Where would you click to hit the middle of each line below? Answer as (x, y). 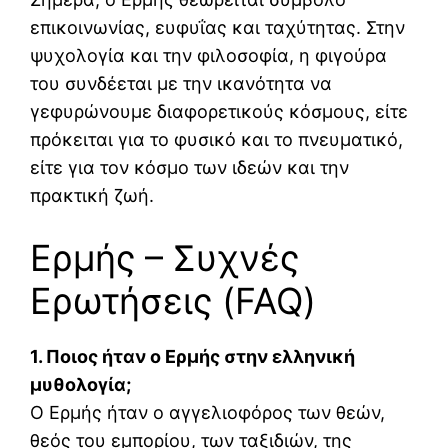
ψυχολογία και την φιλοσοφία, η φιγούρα (208, 56)
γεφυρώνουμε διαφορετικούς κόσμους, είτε (219, 112)
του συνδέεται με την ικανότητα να (181, 84)
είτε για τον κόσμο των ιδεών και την (189, 168)
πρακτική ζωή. (92, 196)
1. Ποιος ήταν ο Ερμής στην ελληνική (192, 357)
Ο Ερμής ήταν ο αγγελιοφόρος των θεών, (207, 413)
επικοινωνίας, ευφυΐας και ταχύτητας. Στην (217, 28)
